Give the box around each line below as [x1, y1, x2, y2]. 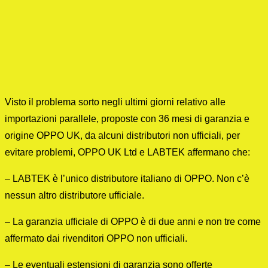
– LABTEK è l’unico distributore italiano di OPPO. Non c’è [5, 173, 249, 184]
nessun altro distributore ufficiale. [5, 190, 144, 201]
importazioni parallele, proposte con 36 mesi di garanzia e [5, 114, 249, 124]
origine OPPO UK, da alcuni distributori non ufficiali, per [5, 130, 240, 141]
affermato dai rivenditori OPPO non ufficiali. [5, 233, 187, 244]
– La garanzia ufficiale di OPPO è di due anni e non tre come [5, 217, 261, 227]
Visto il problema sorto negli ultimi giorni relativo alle [5, 97, 226, 108]
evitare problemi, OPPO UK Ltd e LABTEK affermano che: [5, 147, 250, 158]
